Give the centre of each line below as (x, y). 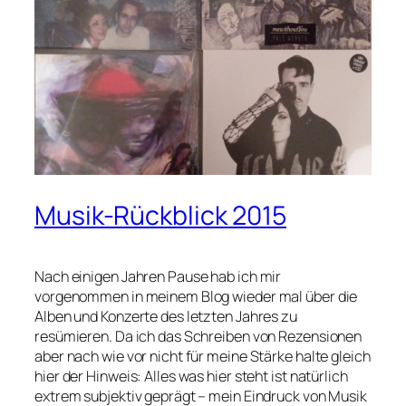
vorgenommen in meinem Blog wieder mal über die (196, 297)
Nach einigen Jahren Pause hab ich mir (158, 277)
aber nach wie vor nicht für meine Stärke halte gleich (203, 357)
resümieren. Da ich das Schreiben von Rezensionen (198, 337)
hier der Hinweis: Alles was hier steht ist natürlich (191, 377)
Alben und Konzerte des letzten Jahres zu (166, 317)
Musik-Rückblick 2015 (160, 216)
